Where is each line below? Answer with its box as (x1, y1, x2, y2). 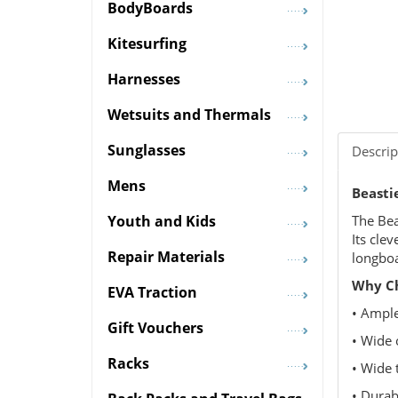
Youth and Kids (107, 211, 216, 232)
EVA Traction (107, 283, 197, 303)
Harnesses (107, 69, 180, 90)
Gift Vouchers (107, 318, 203, 338)
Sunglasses (107, 140, 186, 161)
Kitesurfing (107, 34, 187, 54)
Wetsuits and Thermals (107, 105, 271, 125)
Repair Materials (107, 247, 225, 267)
